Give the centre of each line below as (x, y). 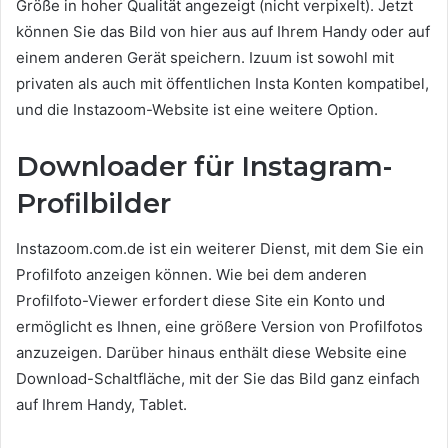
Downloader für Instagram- (204, 166)
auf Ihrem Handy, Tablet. (101, 404)
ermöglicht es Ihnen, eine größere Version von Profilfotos (219, 326)
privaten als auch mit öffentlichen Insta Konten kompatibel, (222, 83)
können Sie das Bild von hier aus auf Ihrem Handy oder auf (223, 31)
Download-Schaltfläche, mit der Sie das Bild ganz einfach (218, 378)
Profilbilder (93, 203)
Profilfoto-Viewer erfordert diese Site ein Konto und (200, 300)
